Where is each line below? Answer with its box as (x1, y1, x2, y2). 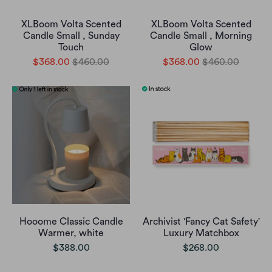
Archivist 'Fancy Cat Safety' (142, 217, 260, 227)
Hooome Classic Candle (19, 217, 123, 227)
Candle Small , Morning (150, 31, 252, 41)
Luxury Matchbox (163, 228, 239, 239)
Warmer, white (38, 228, 104, 239)
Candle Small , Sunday (22, 31, 120, 41)
